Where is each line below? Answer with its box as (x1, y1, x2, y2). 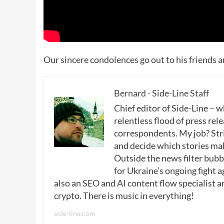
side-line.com (54, 208, 95, 217)
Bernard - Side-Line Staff (114, 87, 209, 98)
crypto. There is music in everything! (54, 189, 194, 201)
